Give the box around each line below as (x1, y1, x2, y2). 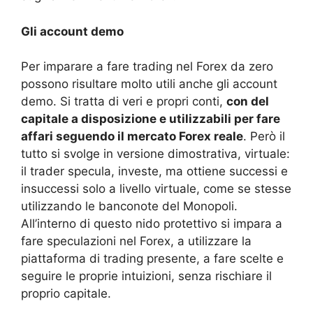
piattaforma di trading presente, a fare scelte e (21, 252, 284, 266)
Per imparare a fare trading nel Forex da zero (21, 59, 273, 74)
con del (226, 94, 269, 109)
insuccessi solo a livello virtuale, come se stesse (21, 182, 291, 196)
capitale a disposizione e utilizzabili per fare (21, 112, 280, 126)
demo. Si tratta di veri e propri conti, (21, 94, 226, 109)
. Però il (243, 129, 285, 144)
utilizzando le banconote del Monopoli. (21, 199, 238, 214)
